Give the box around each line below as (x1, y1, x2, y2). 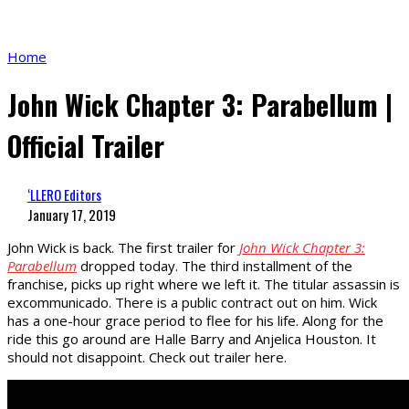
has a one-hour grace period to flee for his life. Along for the (7, 310, 383, 330)
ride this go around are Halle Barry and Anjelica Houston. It (7, 329, 376, 348)
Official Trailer (7, 124, 164, 166)
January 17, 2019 (26, 204, 116, 225)
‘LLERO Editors (26, 184, 101, 204)
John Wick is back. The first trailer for (7, 237, 239, 257)
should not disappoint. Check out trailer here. (7, 347, 287, 366)
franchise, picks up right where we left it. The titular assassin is (7, 274, 400, 293)
